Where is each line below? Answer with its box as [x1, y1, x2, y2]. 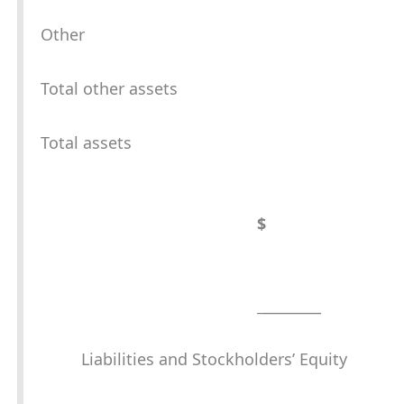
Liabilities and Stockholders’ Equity [80, 348, 347, 371]
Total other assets [41, 78, 178, 100]
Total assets [41, 132, 132, 154]
